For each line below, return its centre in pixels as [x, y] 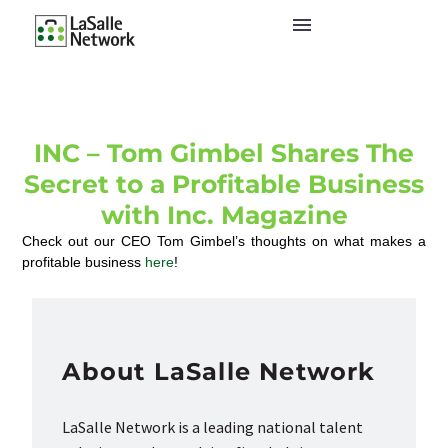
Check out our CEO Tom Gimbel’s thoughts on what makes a [224, 240]
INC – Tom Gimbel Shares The [224, 152]
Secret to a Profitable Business [224, 183]
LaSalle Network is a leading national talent [213, 427]
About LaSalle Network [219, 372]
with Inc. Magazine [224, 214]
